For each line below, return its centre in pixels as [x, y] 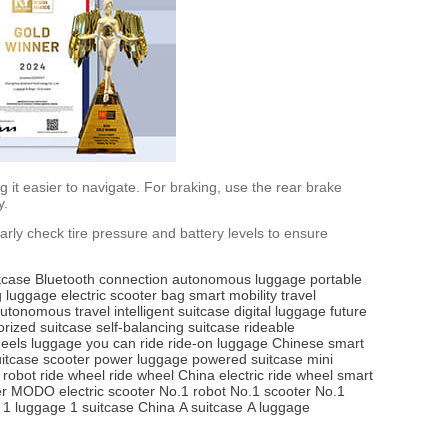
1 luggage [34, 407]
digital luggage [280, 311]
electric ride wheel [276, 375]
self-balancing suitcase [168, 327]
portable [336, 279]
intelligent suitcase [172, 311]
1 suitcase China [122, 407]
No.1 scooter [270, 391]
